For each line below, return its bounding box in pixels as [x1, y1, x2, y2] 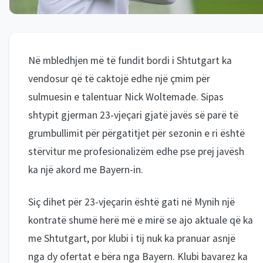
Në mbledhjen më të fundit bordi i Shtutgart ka [28, 53, 232, 67]
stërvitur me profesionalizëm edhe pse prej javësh [28, 144, 244, 158]
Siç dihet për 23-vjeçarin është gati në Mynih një [28, 195, 235, 208]
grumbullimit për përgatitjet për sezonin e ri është [28, 126, 245, 140]
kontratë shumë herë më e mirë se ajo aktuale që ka [28, 213, 253, 227]
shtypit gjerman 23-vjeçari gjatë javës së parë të [28, 108, 238, 122]
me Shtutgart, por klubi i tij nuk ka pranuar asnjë [28, 231, 235, 245]
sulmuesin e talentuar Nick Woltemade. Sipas [28, 90, 224, 103]
